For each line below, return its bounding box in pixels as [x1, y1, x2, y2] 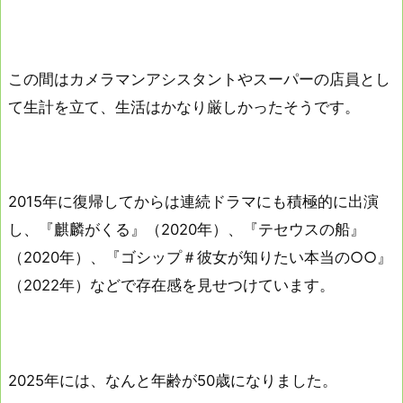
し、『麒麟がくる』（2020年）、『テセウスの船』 [8, 220, 365, 239]
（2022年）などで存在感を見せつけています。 [8, 276, 335, 295]
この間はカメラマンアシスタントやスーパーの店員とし [8, 70, 390, 89]
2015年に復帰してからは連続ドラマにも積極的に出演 [8, 193, 379, 211]
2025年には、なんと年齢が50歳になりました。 [8, 371, 337, 390]
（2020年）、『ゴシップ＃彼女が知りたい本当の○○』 [8, 248, 392, 267]
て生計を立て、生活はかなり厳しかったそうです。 [8, 98, 360, 117]
